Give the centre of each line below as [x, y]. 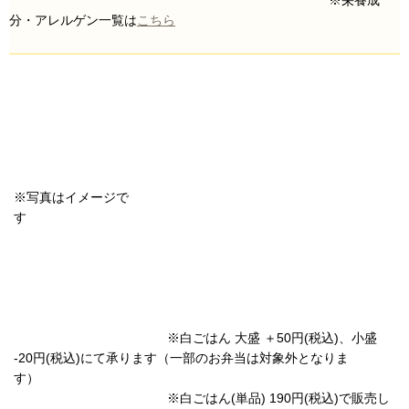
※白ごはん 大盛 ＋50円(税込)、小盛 [195, 337]
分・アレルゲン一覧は [73, 20]
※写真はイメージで [71, 197]
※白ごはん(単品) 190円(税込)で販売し [202, 398]
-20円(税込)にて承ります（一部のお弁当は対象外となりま [181, 357]
